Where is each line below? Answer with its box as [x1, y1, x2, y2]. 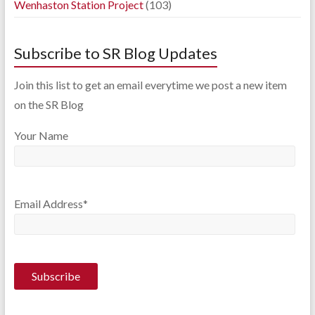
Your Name [13, 128, 68, 142]
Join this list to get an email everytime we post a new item [13, 77, 287, 91]
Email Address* [13, 197, 88, 211]
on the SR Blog [13, 97, 84, 111]
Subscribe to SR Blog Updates [13, 43, 217, 63]
